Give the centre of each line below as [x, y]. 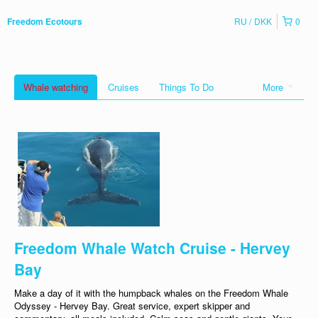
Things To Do [186, 87]
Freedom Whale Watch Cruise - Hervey [152, 248]
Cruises [124, 87]
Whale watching [56, 87]
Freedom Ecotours [45, 21]
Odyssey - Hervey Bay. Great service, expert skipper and [132, 306]
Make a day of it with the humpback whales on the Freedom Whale [151, 293]
